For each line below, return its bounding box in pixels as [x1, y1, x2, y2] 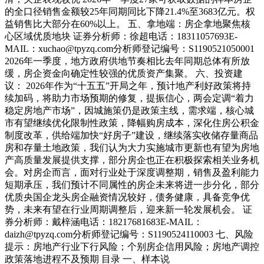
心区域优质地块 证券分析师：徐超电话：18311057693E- [5, 31, 237, 42]
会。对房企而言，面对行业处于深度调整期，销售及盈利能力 [5, 167, 259, 178]
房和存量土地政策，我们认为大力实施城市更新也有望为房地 [5, 143, 259, 153]
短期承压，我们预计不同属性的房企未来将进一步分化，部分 [5, 180, 259, 190]
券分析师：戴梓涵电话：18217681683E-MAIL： [5, 217, 203, 227]
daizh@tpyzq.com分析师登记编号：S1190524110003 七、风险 [5, 229, 253, 240]
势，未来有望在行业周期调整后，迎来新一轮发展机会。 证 [5, 204, 252, 215]
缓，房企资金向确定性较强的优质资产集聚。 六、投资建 [5, 68, 243, 79]
